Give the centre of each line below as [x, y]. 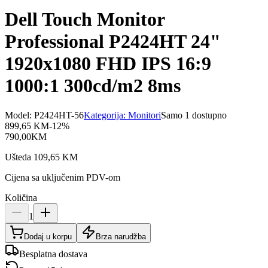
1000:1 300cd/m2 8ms [93, 86]
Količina [21, 197]
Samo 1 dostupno [194, 115]
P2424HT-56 [59, 115]
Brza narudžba [121, 236]
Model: [19, 115]
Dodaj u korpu [48, 236]
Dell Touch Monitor [85, 19]
